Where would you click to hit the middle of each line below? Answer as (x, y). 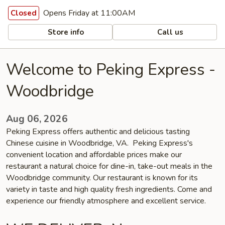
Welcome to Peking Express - (111, 70)
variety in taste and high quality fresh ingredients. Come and (109, 189)
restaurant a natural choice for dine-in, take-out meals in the (109, 166)
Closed (24, 13)
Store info (65, 32)
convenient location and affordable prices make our (94, 155)
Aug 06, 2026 (37, 119)
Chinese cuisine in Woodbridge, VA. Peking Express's (99, 143)
